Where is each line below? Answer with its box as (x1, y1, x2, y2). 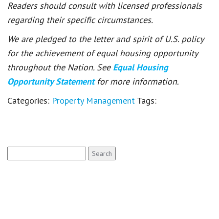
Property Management (52, 94, 135, 106)
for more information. (97, 75, 179, 87)
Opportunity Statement (7, 75, 97, 87)
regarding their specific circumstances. (7, 14, 153, 25)
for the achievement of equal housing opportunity (7, 47, 197, 59)
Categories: (7, 94, 52, 106)
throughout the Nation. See (7, 61, 113, 73)
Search (7, 147, 28, 156)
